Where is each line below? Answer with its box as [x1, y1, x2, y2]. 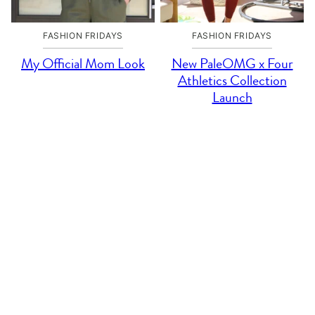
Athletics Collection [177, 70, 287, 91]
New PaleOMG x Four [171, 53, 293, 74]
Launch [212, 87, 252, 108]
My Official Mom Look [21, 53, 145, 74]
